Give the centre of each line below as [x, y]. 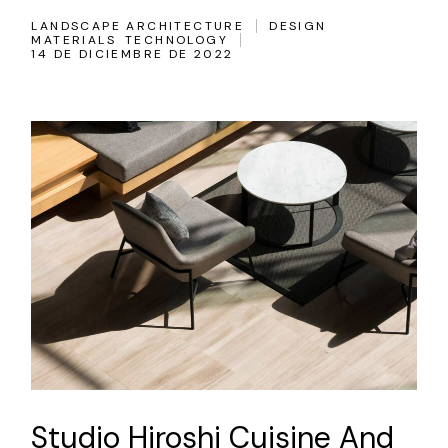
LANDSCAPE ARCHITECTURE [138, 26]
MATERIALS [73, 40]
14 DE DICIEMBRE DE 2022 [132, 54]
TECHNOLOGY [176, 40]
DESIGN [298, 26]
